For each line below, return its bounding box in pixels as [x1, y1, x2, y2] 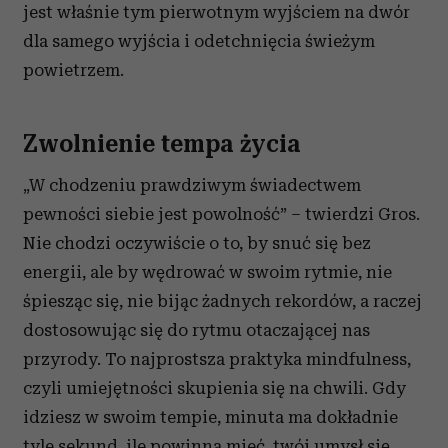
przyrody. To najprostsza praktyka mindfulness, [23, 349, 411, 369]
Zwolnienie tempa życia [23, 130, 301, 158]
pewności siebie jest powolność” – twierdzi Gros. [23, 204, 420, 224]
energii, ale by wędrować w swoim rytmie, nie [23, 262, 392, 282]
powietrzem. [23, 60, 124, 80]
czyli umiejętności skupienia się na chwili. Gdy [23, 378, 406, 398]
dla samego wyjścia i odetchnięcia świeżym [23, 31, 375, 51]
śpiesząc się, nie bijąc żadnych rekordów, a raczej [23, 291, 422, 311]
